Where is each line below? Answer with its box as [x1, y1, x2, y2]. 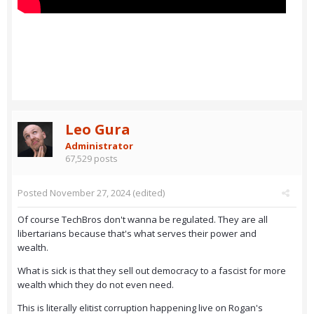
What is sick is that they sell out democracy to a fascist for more [18, 264, 286, 278]
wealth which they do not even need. [18, 278, 174, 292]
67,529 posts [65, 152, 118, 165]
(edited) [130, 186, 165, 200]
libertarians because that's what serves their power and [18, 227, 257, 240]
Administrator [65, 139, 133, 153]
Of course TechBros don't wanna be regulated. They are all [18, 213, 268, 226]
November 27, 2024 [50, 186, 130, 200]
